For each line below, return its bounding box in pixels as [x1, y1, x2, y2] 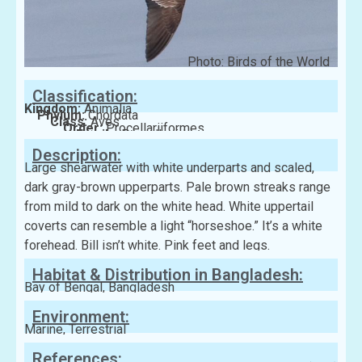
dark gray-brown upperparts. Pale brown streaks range [24, 179, 330, 196]
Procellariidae [121, 127, 200, 143]
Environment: [32, 307, 129, 327]
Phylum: [37, 107, 88, 124]
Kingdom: [24, 101, 84, 117]
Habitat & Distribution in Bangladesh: [32, 265, 303, 285]
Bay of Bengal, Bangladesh [24, 280, 175, 296]
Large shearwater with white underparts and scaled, [24, 160, 314, 176]
